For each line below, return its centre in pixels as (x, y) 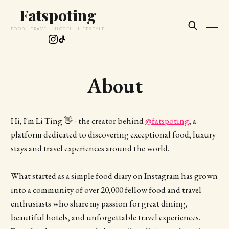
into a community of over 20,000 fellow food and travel (106, 190)
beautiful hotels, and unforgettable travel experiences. (105, 217)
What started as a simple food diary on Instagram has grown (114, 176)
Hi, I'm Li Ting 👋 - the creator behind (78, 121)
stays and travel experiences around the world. (90, 148)
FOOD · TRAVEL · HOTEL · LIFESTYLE (58, 29)
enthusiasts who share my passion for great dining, (99, 204)
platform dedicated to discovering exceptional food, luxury (113, 134)
